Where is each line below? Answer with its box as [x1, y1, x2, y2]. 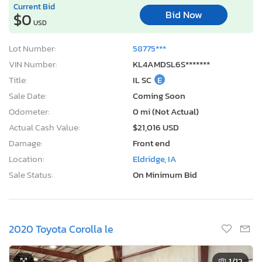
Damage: [9, 136, 43, 150]
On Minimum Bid [133, 167, 197, 181]
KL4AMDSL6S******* [133, 57, 210, 71]
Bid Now [165, 8, 202, 23]
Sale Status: [9, 167, 53, 181]
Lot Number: [9, 41, 56, 55]
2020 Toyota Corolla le [9, 220, 113, 237]
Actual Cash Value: [9, 120, 80, 134]
